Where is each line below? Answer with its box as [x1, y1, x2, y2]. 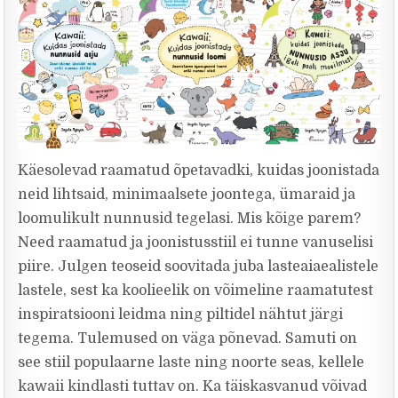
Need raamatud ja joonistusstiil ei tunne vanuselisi [18, 235, 374, 251]
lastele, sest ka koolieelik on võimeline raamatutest [18, 283, 374, 299]
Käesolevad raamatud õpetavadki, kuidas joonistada [18, 163, 380, 179]
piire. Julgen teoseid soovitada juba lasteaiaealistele [18, 259, 379, 275]
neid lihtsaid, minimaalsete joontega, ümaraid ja [18, 187, 356, 203]
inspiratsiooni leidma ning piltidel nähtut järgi [18, 306, 344, 323]
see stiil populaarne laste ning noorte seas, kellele [18, 354, 365, 371]
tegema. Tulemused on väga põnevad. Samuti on [18, 330, 358, 347]
